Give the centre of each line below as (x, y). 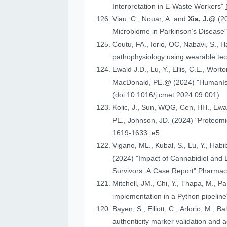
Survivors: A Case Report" (156, 171)
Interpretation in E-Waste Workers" (169, 6)
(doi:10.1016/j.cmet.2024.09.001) (166, 95)
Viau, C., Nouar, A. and (150, 19)
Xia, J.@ (203, 19)
